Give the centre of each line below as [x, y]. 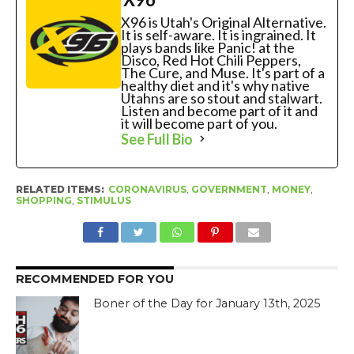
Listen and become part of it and [219, 110]
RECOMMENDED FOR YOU [94, 279]
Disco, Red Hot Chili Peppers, [211, 60]
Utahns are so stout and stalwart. [221, 98]
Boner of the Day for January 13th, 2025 [207, 303]
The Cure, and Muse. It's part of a [222, 72]
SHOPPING [43, 200]
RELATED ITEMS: [60, 189]
